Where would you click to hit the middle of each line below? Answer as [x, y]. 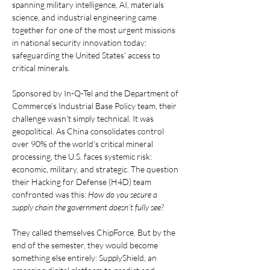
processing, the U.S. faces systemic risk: [83, 156]
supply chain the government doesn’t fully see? [88, 207]
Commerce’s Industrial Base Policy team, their [95, 106]
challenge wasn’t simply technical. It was [84, 118]
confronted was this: [50, 194]
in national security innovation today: [80, 42]
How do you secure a [124, 194]
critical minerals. [41, 68]
